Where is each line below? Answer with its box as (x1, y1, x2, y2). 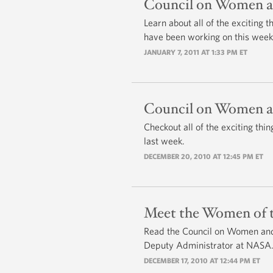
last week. (144, 135, 185, 146)
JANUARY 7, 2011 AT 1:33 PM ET (144, 47, 247, 56)
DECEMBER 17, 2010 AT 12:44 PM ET (144, 255, 260, 264)
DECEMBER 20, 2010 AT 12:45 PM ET (144, 151, 263, 160)
